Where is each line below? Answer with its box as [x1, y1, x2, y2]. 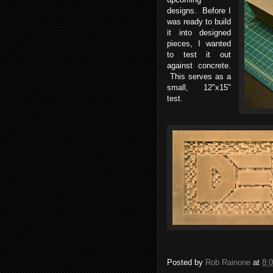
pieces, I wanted [167, 39, 231, 48]
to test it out [167, 50, 231, 59]
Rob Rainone [205, 258, 250, 268]
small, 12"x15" [167, 83, 231, 92]
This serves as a [167, 72, 231, 81]
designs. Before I [167, 6, 231, 15]
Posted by [167, 258, 205, 268]
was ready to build [167, 17, 231, 26]
